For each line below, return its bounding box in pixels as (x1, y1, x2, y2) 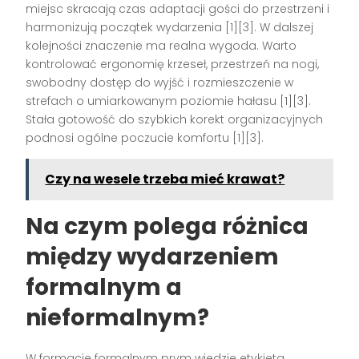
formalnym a (26, 271, 183, 303)
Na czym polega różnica (26, 210, 309, 242)
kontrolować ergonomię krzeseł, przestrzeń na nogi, (26, 55, 320, 72)
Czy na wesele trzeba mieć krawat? (45, 169, 285, 188)
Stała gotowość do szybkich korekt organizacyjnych (26, 111, 324, 127)
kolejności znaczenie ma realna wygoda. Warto (26, 37, 297, 54)
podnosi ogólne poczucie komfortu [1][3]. (26, 129, 264, 146)
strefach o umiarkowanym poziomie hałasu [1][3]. (26, 92, 312, 109)
